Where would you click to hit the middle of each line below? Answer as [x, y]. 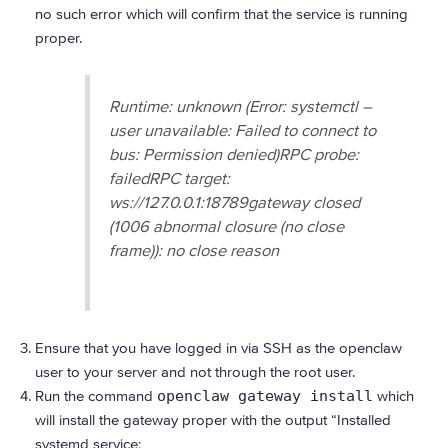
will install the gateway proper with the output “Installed [213, 419]
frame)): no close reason [194, 250]
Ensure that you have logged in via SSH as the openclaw [218, 347]
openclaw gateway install [265, 395]
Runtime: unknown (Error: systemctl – [241, 106]
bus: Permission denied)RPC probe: [234, 154]
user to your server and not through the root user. [195, 371]
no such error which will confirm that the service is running [221, 13]
